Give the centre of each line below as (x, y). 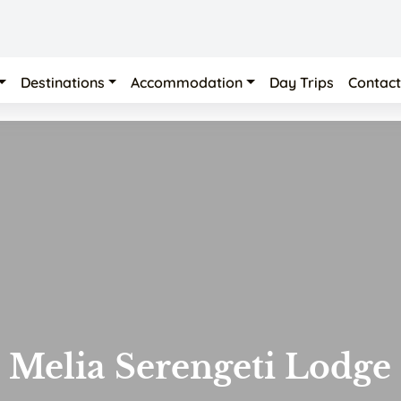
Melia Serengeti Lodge (200, 367)
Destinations (62, 82)
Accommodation (187, 82)
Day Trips (302, 82)
